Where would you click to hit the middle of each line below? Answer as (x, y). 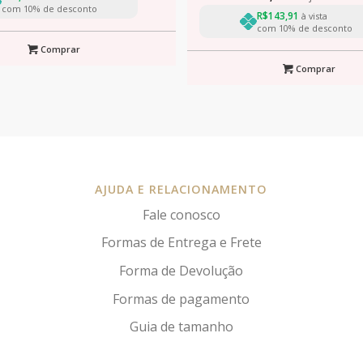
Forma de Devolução (181, 270)
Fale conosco (181, 214)
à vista (313, 15)
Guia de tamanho (181, 327)
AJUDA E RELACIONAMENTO (181, 190)
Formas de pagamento (181, 299)
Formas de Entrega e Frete (181, 243)
